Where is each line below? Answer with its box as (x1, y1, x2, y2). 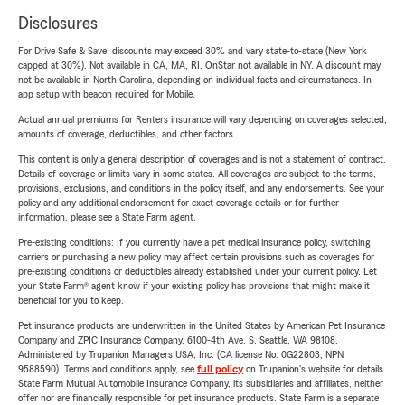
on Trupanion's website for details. (243, 363, 386, 375)
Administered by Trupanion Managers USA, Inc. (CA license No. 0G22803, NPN (18, 349, 344, 361)
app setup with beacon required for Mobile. (18, 89, 195, 100)
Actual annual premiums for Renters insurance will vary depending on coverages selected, (18, 114, 387, 126)
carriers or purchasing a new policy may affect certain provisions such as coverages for (18, 251, 374, 263)
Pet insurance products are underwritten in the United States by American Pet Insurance (18, 320, 385, 332)
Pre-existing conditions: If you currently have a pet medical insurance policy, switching (18, 237, 371, 249)
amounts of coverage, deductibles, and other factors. (18, 128, 236, 140)
